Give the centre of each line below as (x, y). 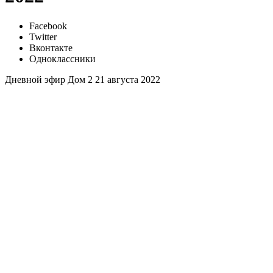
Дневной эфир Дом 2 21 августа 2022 (83, 79)
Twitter (43, 37)
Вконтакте (51, 48)
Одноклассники (62, 58)
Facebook (48, 26)
